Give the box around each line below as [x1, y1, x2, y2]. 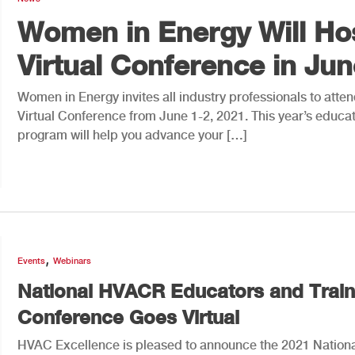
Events [17, 255, 45, 266]
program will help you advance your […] [17, 127, 247, 143]
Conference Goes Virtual [17, 305, 239, 328]
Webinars [53, 255, 91, 266]
